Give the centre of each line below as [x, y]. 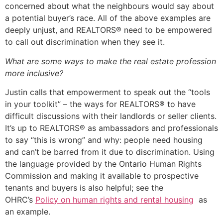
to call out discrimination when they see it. [85, 42]
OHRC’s [20, 200]
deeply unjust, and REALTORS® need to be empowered [109, 30]
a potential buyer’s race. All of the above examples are [108, 18]
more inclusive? [34, 73]
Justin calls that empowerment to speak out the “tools [108, 92]
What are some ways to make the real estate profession [111, 61]
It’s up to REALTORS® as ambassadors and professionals [111, 128]
